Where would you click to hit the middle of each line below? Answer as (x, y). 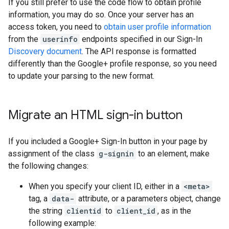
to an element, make (173, 154)
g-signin (116, 154)
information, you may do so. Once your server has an (101, 15)
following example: (62, 223)
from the (24, 39)
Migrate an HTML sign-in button (95, 115)
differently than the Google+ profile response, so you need (112, 64)
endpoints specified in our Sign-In (141, 39)
